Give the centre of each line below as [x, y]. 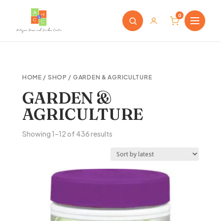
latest [121, 160]
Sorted [123, 133]
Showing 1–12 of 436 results [67, 134]
